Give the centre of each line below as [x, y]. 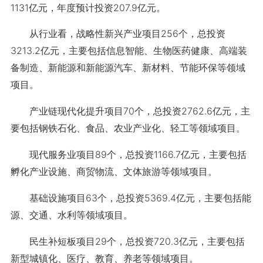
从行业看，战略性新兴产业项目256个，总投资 [118, 33]
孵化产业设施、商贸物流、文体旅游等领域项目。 [114, 171]
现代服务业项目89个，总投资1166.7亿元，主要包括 [128, 154]
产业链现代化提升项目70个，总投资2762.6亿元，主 [130, 111]
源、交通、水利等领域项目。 [71, 215]
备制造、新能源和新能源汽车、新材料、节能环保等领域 [128, 68]
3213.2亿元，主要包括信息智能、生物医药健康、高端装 [129, 50]
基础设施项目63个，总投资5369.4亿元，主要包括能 [131, 198]
